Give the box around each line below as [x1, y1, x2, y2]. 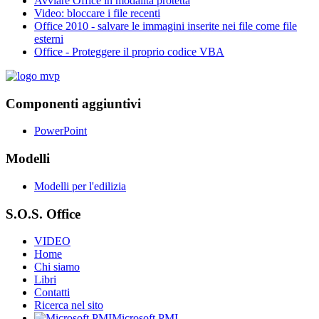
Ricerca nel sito [34, 299, 103, 312]
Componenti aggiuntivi [6, 95, 141, 111]
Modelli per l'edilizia [34, 179, 126, 192]
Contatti [34, 286, 70, 299]
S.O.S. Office [6, 206, 80, 221]
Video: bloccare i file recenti [34, 7, 160, 19]
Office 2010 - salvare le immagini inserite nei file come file [34, 20, 297, 32]
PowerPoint [34, 125, 87, 137]
